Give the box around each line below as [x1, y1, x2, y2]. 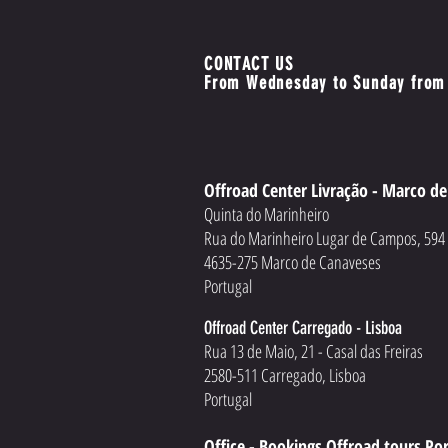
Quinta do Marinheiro [204, 202, 329, 226]
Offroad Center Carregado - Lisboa [204, 317, 402, 339]
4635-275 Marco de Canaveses [204, 250, 386, 274]
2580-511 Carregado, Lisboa [204, 363, 366, 387]
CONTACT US [204, 53, 294, 75]
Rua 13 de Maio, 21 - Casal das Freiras [204, 339, 423, 363]
